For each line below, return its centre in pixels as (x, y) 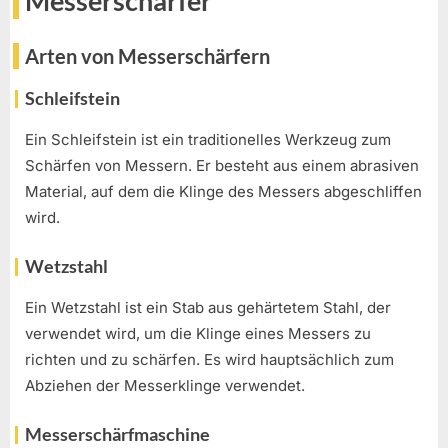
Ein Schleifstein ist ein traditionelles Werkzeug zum (208, 139)
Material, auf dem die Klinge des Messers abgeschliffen (223, 191)
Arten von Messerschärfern (147, 55)
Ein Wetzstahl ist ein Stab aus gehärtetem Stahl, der (208, 307)
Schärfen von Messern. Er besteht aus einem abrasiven (222, 165)
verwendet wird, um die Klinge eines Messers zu (198, 333)
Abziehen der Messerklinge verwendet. (165, 385)
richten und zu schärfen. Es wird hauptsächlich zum (209, 359)
